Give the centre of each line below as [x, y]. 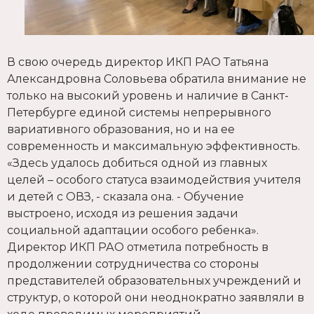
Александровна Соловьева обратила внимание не [157, 79]
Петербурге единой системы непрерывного [139, 113]
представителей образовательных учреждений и [154, 281]
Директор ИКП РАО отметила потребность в [138, 247]
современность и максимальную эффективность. [153, 146]
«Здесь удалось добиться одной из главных [137, 163]
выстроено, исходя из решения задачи [123, 214]
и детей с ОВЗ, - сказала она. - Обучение [125, 197]
